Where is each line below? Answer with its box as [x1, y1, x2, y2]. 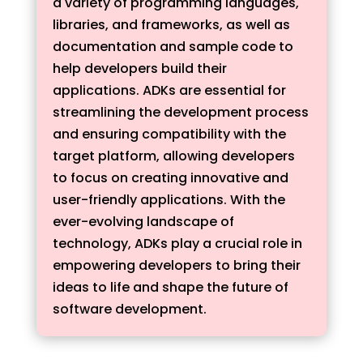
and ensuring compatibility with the [52, 125, 286, 143]
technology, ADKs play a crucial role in [52, 234, 302, 253]
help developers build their [52, 59, 227, 78]
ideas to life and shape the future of [52, 278, 288, 297]
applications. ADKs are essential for [52, 81, 286, 100]
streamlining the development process [52, 103, 309, 122]
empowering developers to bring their [52, 256, 301, 275]
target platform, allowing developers [52, 147, 295, 165]
